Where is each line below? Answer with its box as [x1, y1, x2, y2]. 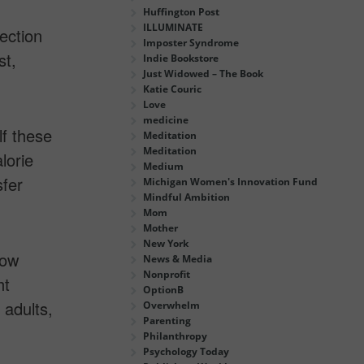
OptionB [143, 282, 184, 297]
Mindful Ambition [143, 189, 230, 204]
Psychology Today [143, 344, 229, 358]
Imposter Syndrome [143, 35, 239, 50]
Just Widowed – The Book [143, 66, 263, 80]
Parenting [143, 313, 191, 327]
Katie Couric [143, 81, 201, 96]
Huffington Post [143, 4, 219, 19]
